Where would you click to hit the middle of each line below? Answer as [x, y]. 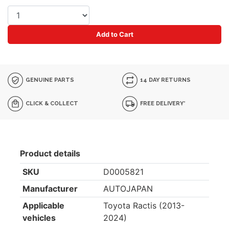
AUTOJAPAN [128, 189]
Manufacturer [50, 189]
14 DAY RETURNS [165, 80]
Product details [50, 153]
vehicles [39, 218]
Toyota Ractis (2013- [144, 205]
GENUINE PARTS [49, 80]
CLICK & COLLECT [51, 103]
